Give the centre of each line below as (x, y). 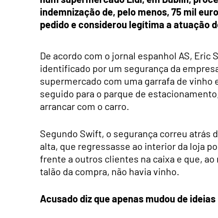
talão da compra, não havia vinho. (110, 171)
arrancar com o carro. (85, 106)
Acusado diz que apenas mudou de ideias (128, 198)
